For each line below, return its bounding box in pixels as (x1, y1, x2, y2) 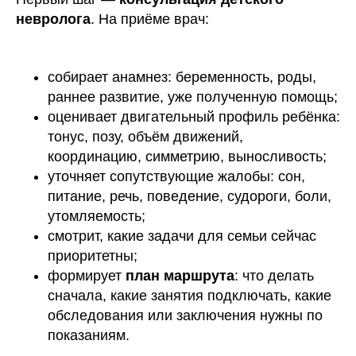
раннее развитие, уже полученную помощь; (48, 89, 338, 105)
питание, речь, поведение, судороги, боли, (48, 188, 331, 204)
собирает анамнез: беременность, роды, (48, 69, 316, 85)
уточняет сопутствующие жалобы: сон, (48, 168, 305, 184)
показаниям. (48, 327, 130, 343)
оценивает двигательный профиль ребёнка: (48, 109, 340, 125)
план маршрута (126, 268, 234, 284)
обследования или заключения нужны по (48, 308, 323, 323)
